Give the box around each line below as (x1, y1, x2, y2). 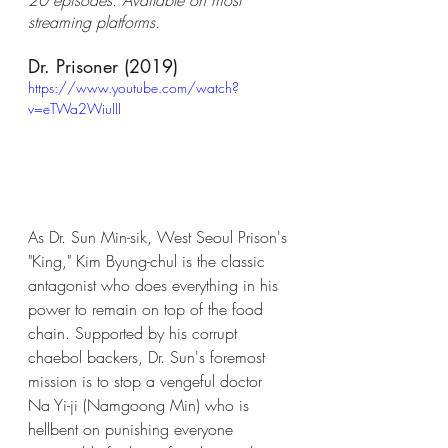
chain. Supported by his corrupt (28, 322, 242, 345)
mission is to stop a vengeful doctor (28, 370, 267, 393)
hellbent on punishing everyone (28, 418, 238, 441)
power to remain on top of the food (28, 298, 268, 321)
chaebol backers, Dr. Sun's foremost (28, 346, 270, 369)
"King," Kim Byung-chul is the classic (28, 250, 270, 273)
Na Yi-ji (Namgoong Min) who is (28, 394, 254, 417)
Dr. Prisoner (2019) (28, 53, 178, 78)
